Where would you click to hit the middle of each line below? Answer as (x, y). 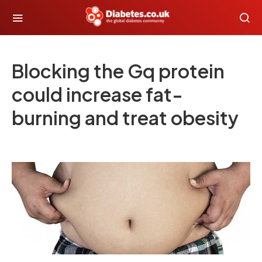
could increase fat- (97, 94)
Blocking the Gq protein (118, 71)
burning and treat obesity (125, 118)
